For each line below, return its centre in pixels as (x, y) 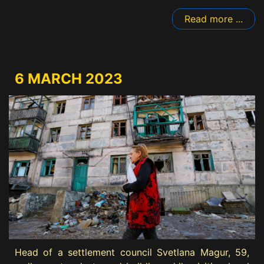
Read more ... (214, 19)
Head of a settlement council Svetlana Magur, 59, (132, 253)
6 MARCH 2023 (69, 79)
